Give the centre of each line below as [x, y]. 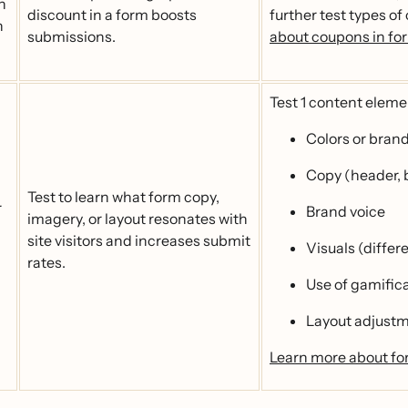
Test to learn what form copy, [123, 197]
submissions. [71, 36]
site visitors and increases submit [139, 240]
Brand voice [346, 211]
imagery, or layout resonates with [138, 219]
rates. [46, 262]
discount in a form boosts [112, 15]
